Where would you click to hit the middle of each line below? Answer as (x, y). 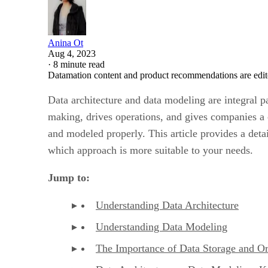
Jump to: (69, 177)
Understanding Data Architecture (167, 205)
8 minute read (79, 64)
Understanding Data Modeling (162, 226)
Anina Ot (66, 42)
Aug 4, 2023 (72, 53)
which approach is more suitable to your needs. (150, 150)
